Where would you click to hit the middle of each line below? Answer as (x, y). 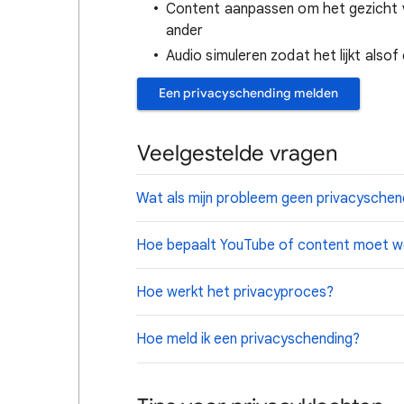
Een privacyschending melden (248, 93)
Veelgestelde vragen (237, 153)
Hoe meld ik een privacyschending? (248, 339)
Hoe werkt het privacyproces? (235, 292)
